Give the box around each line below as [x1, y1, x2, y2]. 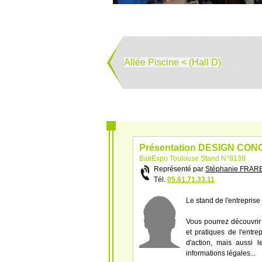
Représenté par [154, 165, 205, 173]
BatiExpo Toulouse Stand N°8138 [139, 154, 246, 163]
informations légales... [186, 249, 256, 257]
